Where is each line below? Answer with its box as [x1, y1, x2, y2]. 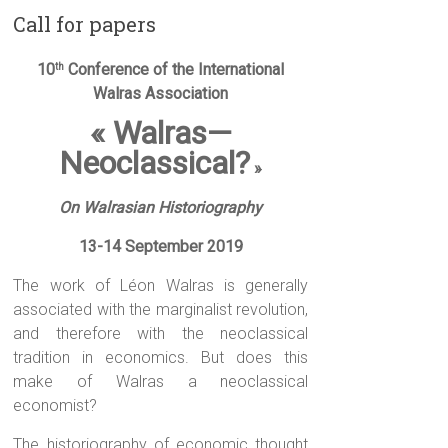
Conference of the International [64, 60, 285, 80]
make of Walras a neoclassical [13, 372, 309, 392]
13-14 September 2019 [78, 237, 243, 257]
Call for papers [13, 11, 157, 38]
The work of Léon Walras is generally [13, 276, 309, 296]
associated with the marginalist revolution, [13, 300, 309, 320]
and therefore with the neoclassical [13, 324, 309, 344]
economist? [13, 396, 98, 416]
